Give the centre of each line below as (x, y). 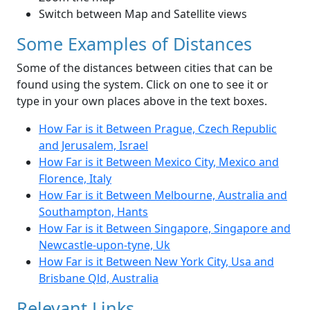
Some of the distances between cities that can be (145, 68)
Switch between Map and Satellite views (143, 14)
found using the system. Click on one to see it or (143, 85)
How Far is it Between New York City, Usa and (156, 262)
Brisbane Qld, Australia (99, 279)
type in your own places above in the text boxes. (142, 101)
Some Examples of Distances (134, 44)
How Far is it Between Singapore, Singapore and (165, 229)
